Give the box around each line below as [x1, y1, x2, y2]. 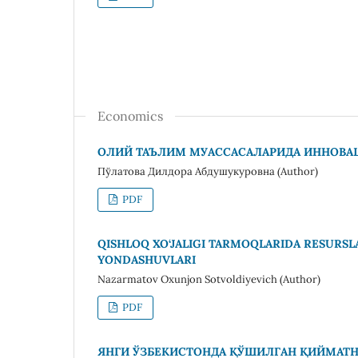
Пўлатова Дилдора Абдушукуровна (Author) [97, 164, 318, 178]
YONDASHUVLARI [97, 252, 196, 267]
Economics [97, 107, 163, 124]
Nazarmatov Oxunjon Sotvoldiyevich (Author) [97, 272, 320, 286]
